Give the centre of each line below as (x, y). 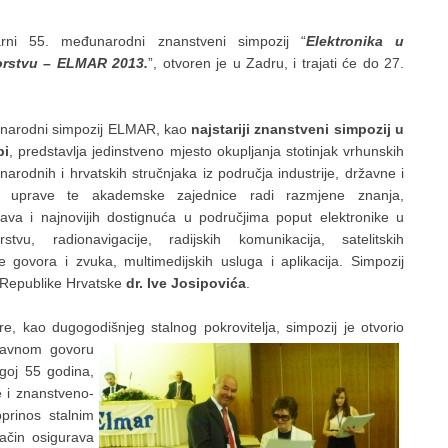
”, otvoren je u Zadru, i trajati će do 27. (276, 63)
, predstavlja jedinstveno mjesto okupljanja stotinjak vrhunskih (206, 151)
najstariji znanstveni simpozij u (298, 129)
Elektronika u (355, 41)
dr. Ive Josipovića (186, 283)
